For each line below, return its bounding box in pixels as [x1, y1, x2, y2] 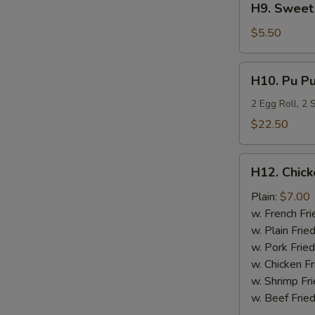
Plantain [239, 24, 278, 39]
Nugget [239, 188, 276, 203]
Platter [239, 113, 274, 129]
